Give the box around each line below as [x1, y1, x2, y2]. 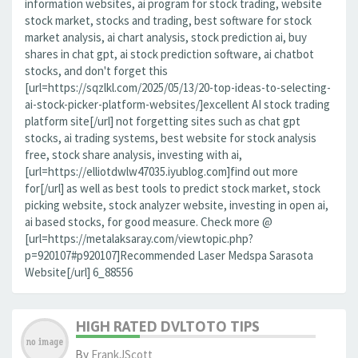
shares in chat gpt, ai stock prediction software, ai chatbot [25, 46, 314, 62]
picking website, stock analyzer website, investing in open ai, [25, 197, 328, 213]
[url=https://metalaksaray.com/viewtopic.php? [25, 231, 253, 246]
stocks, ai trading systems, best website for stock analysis [25, 130, 316, 145]
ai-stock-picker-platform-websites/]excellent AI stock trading [25, 97, 330, 112]
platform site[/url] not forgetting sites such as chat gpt [25, 113, 300, 129]
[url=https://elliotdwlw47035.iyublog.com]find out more [25, 164, 298, 179]
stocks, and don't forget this [25, 63, 168, 78]
